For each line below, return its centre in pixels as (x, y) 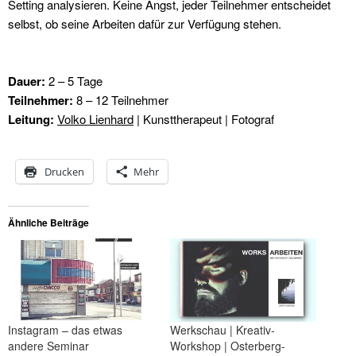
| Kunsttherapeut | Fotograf (204, 118)
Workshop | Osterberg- (228, 345)
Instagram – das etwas (65, 329)
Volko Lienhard (95, 118)
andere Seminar (48, 345)
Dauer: (28, 81)
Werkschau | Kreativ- (222, 329)
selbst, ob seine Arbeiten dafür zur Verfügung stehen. (145, 23)
